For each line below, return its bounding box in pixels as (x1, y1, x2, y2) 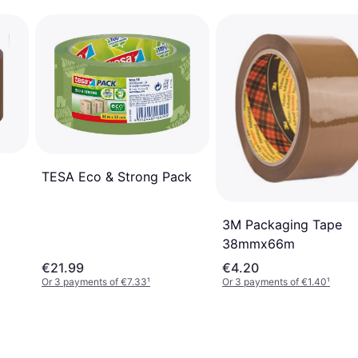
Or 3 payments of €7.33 (42, 275, 147, 288)
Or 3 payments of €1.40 (222, 275, 327, 288)
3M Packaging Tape (222, 216, 342, 233)
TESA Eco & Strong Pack (42, 168, 192, 185)
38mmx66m (222, 235, 295, 252)
